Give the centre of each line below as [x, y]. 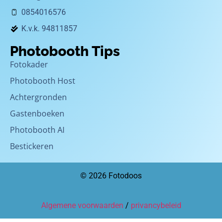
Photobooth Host [43, 81]
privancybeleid [156, 205]
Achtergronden [38, 97]
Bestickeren [32, 146]
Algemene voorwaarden [82, 205]
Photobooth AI [37, 130]
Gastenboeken [37, 114]
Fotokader [29, 65]
